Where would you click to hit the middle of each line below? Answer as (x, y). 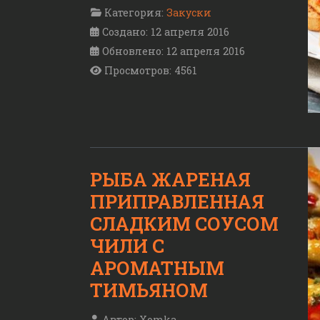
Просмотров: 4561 (151, 71)
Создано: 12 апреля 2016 (166, 32)
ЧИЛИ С (127, 246)
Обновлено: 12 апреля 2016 (174, 51)
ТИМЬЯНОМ (149, 290)
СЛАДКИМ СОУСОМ (184, 224)
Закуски (189, 13)
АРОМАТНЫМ (157, 268)
